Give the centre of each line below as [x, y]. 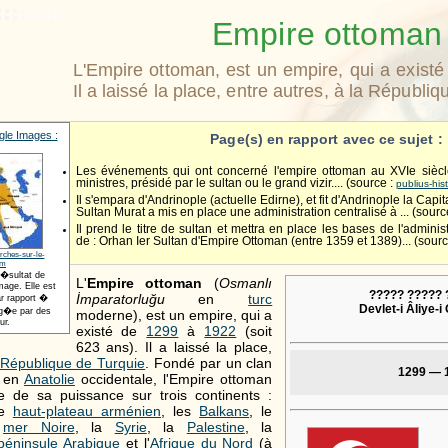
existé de [111, 330]
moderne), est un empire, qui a [174, 314]
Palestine [215, 426]
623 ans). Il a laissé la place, [174, 346]
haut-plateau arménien [86, 410]
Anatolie [49, 378]
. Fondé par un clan [209, 362]
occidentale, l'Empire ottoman [173, 378]
